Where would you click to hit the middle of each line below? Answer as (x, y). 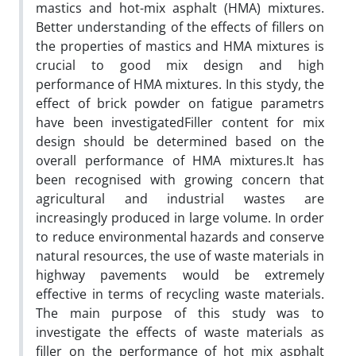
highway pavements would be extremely (180, 275)
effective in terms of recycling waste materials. (180, 294)
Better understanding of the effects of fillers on (180, 27)
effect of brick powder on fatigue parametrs (180, 103)
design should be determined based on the (180, 141)
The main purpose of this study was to (180, 313)
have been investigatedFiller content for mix (180, 122)
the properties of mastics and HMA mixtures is (180, 46)
